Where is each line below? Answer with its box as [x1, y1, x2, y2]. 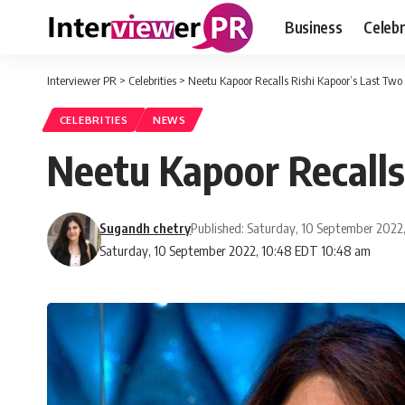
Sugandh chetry [99, 220, 192, 237]
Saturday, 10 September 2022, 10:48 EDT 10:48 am [99, 242, 372, 259]
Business [285, 16, 343, 37]
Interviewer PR [47, 73, 117, 88]
